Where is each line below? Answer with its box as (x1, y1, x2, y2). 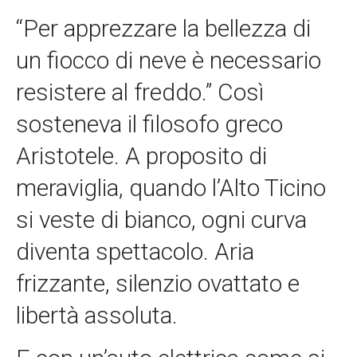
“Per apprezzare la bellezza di (16, 14, 311, 43)
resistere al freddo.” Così (16, 78, 264, 107)
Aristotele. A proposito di (16, 142, 267, 171)
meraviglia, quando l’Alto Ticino (16, 174, 326, 202)
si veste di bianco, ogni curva (16, 206, 307, 234)
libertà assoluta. (16, 301, 178, 330)
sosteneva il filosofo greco (16, 110, 283, 139)
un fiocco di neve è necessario (16, 46, 321, 75)
